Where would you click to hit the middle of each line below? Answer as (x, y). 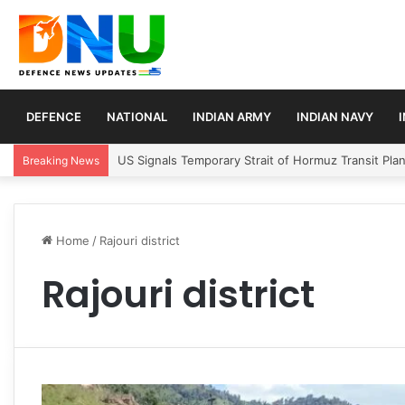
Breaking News (61, 160)
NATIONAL (137, 116)
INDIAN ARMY (232, 116)
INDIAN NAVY (335, 116)
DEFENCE (54, 116)
